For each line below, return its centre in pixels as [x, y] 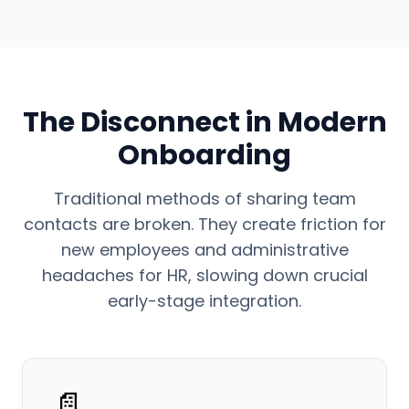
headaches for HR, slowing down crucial [204, 275]
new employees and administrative [204, 250]
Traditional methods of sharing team [204, 199]
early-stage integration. [204, 301]
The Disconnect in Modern [204, 122]
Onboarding [204, 155]
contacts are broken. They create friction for [204, 224]
